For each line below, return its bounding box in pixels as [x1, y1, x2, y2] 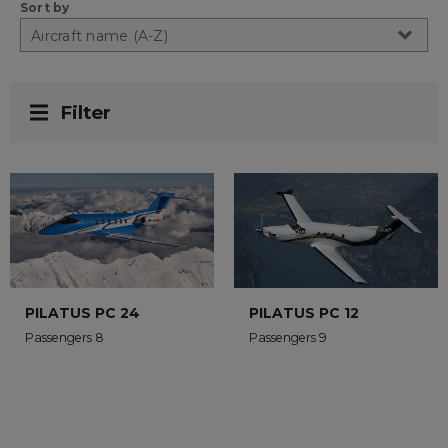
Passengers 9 [249, 329, 327, 345]
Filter [60, 101, 111, 124]
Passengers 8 [25, 329, 104, 345]
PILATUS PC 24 [25, 303, 140, 322]
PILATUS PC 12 [249, 303, 359, 322]
